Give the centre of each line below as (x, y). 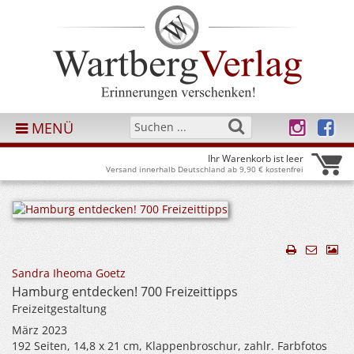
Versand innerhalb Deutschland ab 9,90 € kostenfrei (205, 169)
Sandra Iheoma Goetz (69, 273)
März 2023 (40, 330)
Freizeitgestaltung (59, 309)
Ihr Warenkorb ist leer (256, 158)
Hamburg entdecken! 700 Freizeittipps (125, 292)
